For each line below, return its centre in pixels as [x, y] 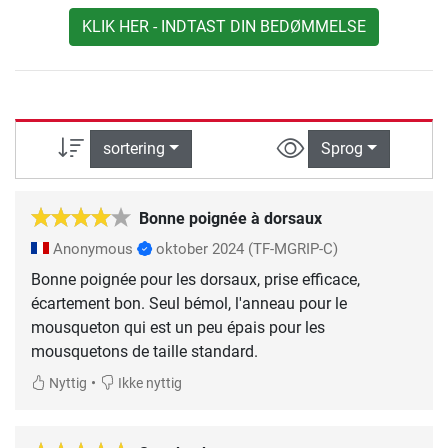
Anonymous [93, 248]
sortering [134, 149]
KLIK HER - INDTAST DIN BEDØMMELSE [224, 27]
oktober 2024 [200, 248]
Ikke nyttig [148, 383]
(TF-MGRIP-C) [293, 248]
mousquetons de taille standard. [144, 351]
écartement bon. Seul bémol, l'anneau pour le [189, 303]
